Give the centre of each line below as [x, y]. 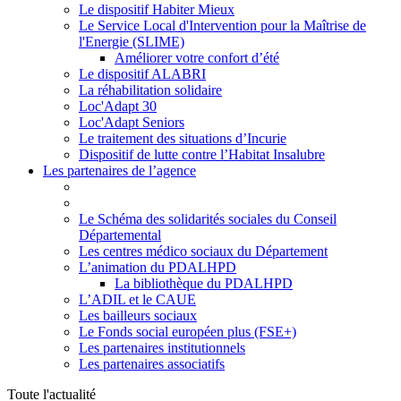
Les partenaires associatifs [152, 364]
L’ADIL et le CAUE [137, 299]
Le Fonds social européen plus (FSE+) [188, 332]
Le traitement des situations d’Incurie [183, 138]
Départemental [120, 235]
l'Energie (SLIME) [132, 42]
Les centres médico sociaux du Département [203, 251]
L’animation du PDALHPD [158, 267]
